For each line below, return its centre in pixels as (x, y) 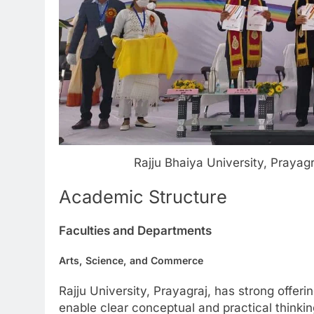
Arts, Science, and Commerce (131, 260)
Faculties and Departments (135, 231)
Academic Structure (143, 197)
